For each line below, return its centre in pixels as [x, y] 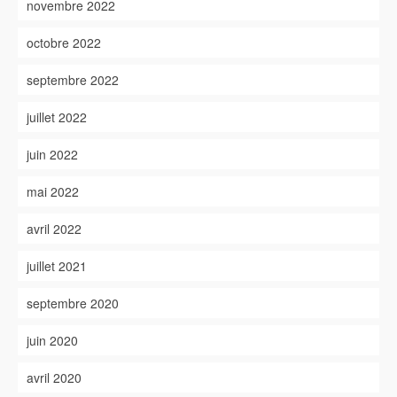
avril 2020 [54, 378]
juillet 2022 [57, 117]
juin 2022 [52, 154]
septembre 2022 [73, 80]
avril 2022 [54, 229]
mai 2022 [53, 191]
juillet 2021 [57, 266]
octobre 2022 [64, 43]
